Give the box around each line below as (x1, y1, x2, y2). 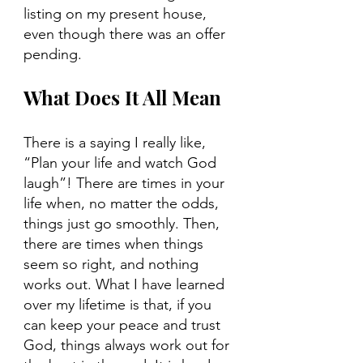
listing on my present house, (23, 5, 211, 23)
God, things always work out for (23, 336, 233, 355)
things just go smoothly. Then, (23, 215, 224, 233)
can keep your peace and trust (23, 316, 224, 335)
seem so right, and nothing (23, 255, 203, 274)
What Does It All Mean (23, 84, 221, 111)
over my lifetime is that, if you (23, 296, 216, 314)
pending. (23, 45, 82, 64)
